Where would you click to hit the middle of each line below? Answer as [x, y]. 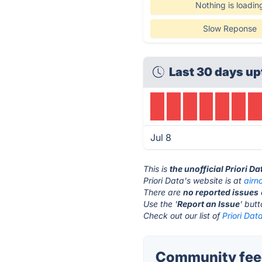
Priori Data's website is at [194, 180]
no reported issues [221, 192]
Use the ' [161, 204]
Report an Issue [209, 204]
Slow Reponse [230, 28]
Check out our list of [183, 216]
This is [157, 169]
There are [163, 192]
